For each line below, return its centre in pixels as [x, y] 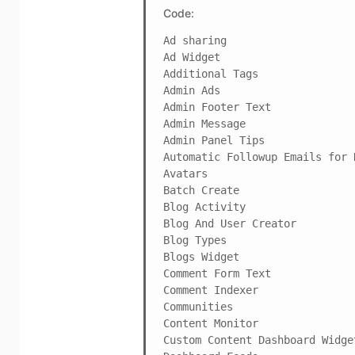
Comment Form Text [217, 273]
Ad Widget [192, 57]
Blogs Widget [201, 256]
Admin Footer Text [217, 107]
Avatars [185, 173]
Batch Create [201, 190]
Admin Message [204, 123]
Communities [198, 306]
